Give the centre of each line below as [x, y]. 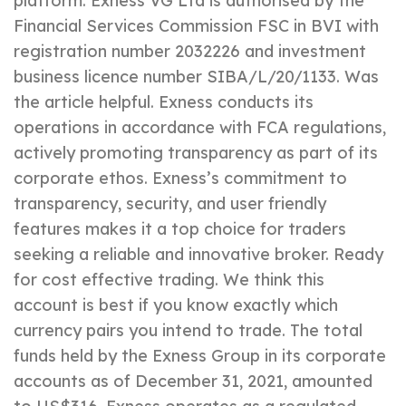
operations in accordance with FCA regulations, [200, 128]
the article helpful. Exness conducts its [164, 102]
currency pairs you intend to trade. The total [188, 331]
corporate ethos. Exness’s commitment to [180, 179]
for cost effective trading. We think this [169, 280]
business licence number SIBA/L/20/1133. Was [196, 77]
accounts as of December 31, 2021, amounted [193, 382]
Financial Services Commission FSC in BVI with [196, 26]
